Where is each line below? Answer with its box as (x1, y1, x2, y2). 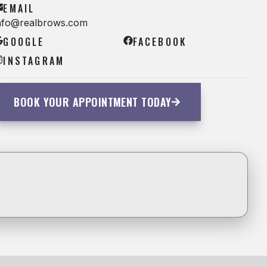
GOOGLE (3, 35, 45, 49)
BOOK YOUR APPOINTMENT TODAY (14, 94, 172, 110)
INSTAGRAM (3, 54, 65, 68)
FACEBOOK (132, 35, 187, 49)
